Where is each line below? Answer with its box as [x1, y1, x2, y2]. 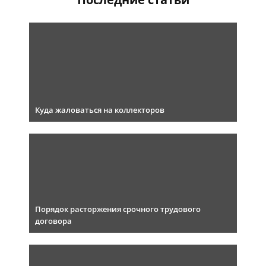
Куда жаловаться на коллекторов [35, 104, 164, 116]
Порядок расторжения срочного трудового [35, 204, 201, 215]
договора [35, 216, 72, 227]
